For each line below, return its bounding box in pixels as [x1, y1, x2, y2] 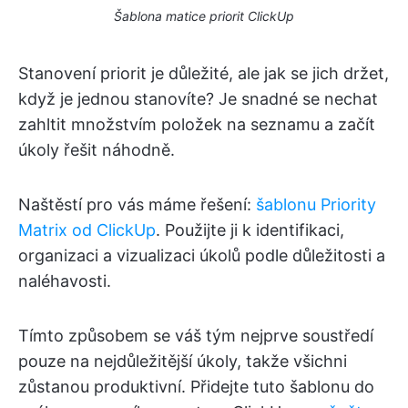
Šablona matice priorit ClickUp [114, 7, 294, 24]
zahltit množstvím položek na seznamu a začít [18, 114, 375, 134]
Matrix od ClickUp [18, 219, 156, 240]
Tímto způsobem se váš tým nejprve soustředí [18, 325, 373, 345]
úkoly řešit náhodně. [18, 139, 175, 159]
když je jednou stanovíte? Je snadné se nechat [18, 88, 378, 108]
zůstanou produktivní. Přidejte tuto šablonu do [18, 376, 374, 396]
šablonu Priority [256, 194, 376, 214]
